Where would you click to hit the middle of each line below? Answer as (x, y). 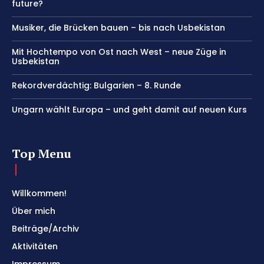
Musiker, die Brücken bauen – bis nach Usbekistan (118, 28)
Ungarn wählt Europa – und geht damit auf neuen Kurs (129, 110)
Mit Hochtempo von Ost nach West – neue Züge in (119, 52)
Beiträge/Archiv (45, 229)
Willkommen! (39, 194)
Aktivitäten (35, 247)
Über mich (34, 211)
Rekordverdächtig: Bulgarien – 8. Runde (96, 86)
